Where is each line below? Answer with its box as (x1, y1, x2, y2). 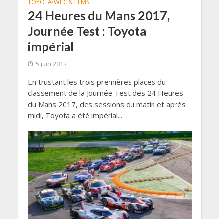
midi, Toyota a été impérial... (27, 110, 122, 121)
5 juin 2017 (35, 60, 66, 68)
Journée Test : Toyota (27, 23, 146, 39)
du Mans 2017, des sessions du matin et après (27, 99, 186, 109)
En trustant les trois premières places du (27, 77, 166, 87)
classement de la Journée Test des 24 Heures (27, 88, 183, 98)
